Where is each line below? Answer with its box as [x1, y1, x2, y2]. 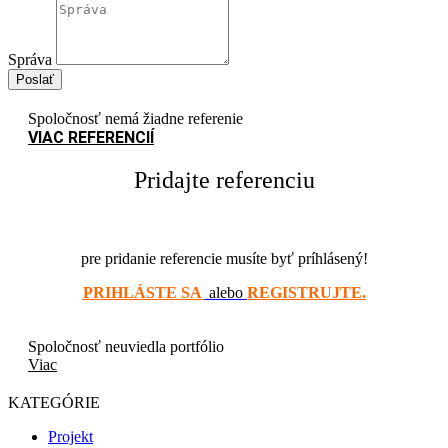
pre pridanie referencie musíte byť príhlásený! [80, 250, 368, 268]
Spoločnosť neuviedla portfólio [28, 338, 224, 356]
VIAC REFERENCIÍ [28, 128, 154, 148]
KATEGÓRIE [8, 394, 100, 412]
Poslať [16, 72, 54, 88]
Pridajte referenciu [133, 167, 315, 194]
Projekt [48, 428, 93, 446]
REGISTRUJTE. [246, 284, 366, 302]
